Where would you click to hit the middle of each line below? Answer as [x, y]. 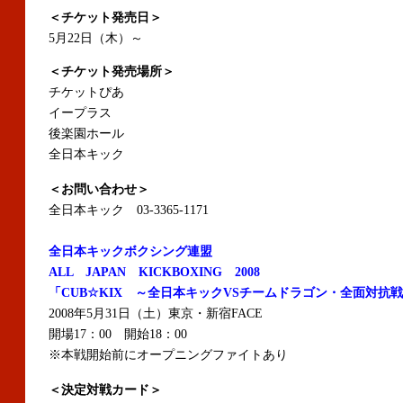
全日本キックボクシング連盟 [130, 251]
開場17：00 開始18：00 [118, 334]
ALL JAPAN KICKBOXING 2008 [154, 272]
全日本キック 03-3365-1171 [129, 210]
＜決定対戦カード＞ [105, 390]
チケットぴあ [86, 92]
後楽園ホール [86, 134]
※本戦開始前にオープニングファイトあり [168, 355]
